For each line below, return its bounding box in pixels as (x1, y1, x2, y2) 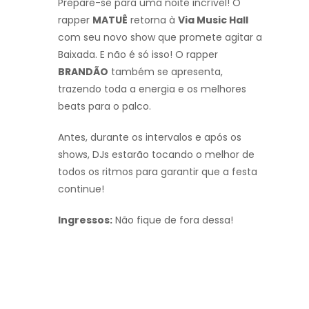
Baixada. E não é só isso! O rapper (58, 47, 218, 61)
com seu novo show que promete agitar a (58, 30, 262, 44)
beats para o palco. (58, 99, 151, 113)
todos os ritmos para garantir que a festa (58, 164, 257, 179)
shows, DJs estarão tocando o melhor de (58, 147, 255, 161)
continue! (58, 181, 104, 196)
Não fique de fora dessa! (112, 212, 233, 227)
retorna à (128, 12, 178, 27)
